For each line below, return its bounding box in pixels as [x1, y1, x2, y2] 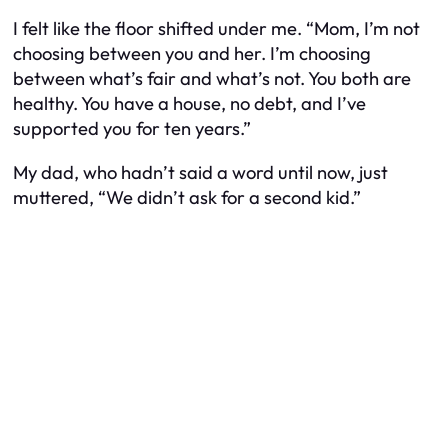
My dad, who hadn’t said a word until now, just [13, 160, 388, 184]
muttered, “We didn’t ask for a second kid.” [13, 185, 361, 209]
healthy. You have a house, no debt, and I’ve [13, 92, 366, 116]
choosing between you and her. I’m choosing [13, 42, 371, 66]
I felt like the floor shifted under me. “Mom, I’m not [13, 17, 420, 41]
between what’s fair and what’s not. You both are [13, 67, 411, 91]
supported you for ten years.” [13, 117, 251, 141]
